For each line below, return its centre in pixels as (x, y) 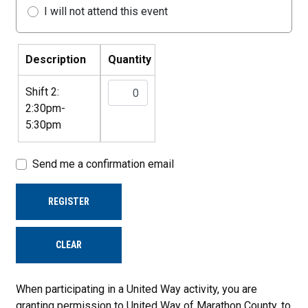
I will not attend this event (106, 11)
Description (56, 59)
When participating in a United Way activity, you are (137, 289)
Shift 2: (43, 92)
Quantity (130, 59)
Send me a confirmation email (103, 164)
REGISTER (69, 201)
